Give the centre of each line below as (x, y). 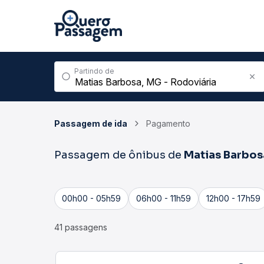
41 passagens (81, 227)
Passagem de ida (91, 123)
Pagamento (168, 123)
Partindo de (94, 71)
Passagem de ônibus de (119, 155)
